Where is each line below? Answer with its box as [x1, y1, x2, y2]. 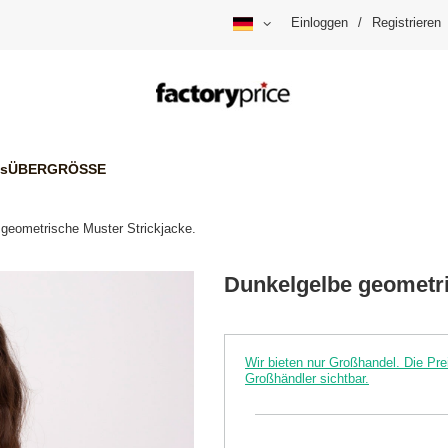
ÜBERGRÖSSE [8, 160, 106, 177]
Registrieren [372, 15, 441, 31]
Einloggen [291, 15, 348, 31]
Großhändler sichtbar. [245, 371, 369, 387]
